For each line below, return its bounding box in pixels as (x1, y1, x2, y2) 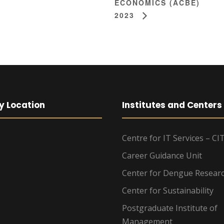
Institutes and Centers (122, 98, 222, 111)
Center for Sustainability (122, 184, 213, 196)
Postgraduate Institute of (122, 202, 217, 213)
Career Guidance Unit (122, 149, 202, 161)
